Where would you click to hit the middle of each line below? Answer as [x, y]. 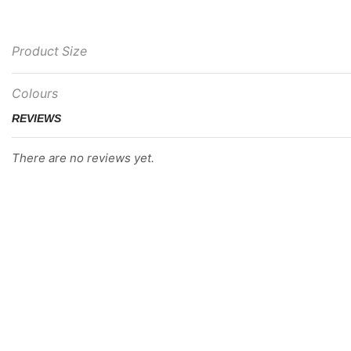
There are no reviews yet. [83, 157]
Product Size [49, 51]
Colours [35, 93]
